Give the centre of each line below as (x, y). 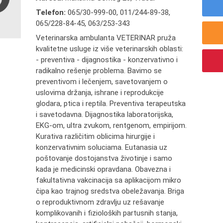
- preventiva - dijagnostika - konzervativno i (107, 60)
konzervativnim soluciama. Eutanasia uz (102, 147)
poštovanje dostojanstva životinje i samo (104, 158)
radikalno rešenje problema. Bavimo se (99, 71)
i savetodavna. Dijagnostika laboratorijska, (105, 114)
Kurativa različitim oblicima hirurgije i (96, 136)
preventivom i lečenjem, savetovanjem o (102, 82)
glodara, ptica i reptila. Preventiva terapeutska (111, 104)
